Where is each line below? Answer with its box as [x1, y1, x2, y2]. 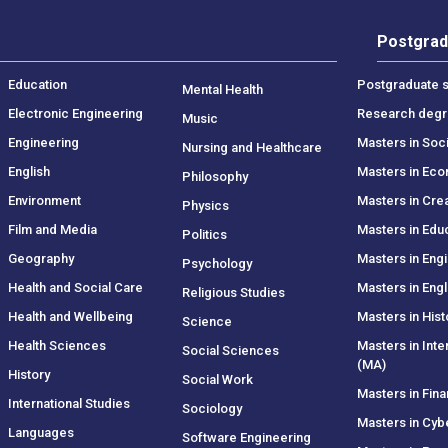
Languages [7, 424, 74, 440]
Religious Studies [182, 284, 286, 300]
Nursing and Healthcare [182, 139, 323, 155]
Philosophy [182, 168, 249, 184]
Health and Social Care [7, 279, 143, 295]
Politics [182, 226, 228, 242]
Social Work [182, 371, 254, 387]
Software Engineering [182, 429, 312, 445]
